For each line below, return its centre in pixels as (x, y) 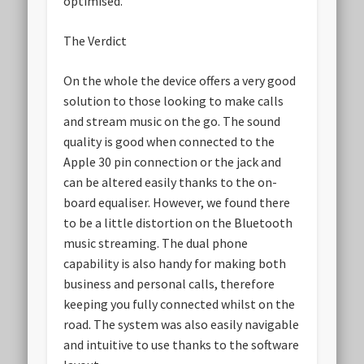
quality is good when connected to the (169, 142)
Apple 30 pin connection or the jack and (173, 162)
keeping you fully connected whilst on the (180, 304)
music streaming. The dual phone (156, 243)
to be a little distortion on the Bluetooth (178, 223)
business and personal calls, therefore (169, 284)
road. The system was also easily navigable (182, 325)
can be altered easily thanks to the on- (171, 182)
